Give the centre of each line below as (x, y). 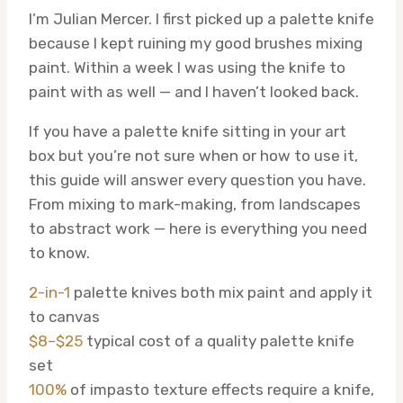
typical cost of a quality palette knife (220, 341)
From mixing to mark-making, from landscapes (195, 205)
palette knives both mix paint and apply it (223, 293)
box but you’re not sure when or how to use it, (193, 156)
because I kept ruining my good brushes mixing (196, 44)
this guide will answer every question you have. (197, 180)
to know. (59, 253)
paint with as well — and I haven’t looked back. (194, 92)
